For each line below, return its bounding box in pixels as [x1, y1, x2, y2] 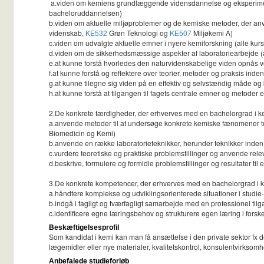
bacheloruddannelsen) [49, 8, 122, 18]
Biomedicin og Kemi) [49, 128, 115, 138]
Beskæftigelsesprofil [49, 223, 119, 232]
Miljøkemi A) [193, 28, 233, 38]
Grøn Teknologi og [107, 28, 170, 38]
